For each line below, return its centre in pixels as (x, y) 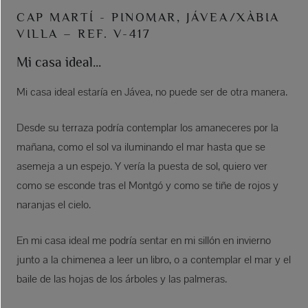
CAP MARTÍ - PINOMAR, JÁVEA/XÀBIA (147, 17)
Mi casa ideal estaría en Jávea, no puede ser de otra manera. (151, 91)
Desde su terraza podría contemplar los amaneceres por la (147, 127)
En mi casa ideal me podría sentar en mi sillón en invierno (143, 240)
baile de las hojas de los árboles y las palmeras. (121, 278)
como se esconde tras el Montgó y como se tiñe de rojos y (147, 185)
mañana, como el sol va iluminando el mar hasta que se (140, 146)
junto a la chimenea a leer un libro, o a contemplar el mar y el (153, 259)
